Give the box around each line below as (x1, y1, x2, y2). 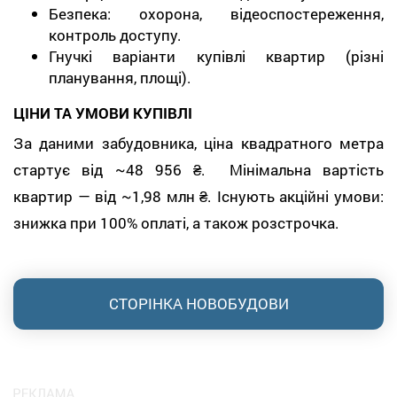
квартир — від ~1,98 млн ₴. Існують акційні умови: (13, 185, 384, 206)
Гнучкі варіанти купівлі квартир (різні (49, 46, 384, 66)
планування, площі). (49, 67, 191, 88)
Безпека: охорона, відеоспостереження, (49, 4, 384, 24)
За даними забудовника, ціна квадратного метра (13, 132, 384, 153)
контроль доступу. (49, 25, 182, 45)
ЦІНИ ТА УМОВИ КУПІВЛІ (13, 103, 192, 123)
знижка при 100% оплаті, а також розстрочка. (13, 212, 343, 233)
